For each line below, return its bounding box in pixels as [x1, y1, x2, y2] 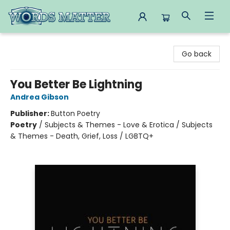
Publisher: [10, 108, 51, 119]
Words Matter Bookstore [8, 37, 94, 48]
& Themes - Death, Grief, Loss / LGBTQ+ [10, 131, 154, 141]
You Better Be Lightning [10, 76, 142, 92]
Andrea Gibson [10, 92, 69, 102]
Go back [182, 49, 212, 59]
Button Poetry [51, 108, 100, 119]
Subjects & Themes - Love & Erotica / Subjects [45, 120, 213, 130]
